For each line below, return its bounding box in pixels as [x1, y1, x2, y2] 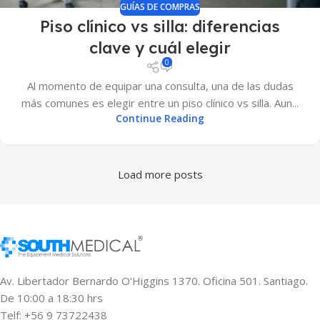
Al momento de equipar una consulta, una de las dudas [26, 78, 294, 93]
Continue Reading [116, 111, 204, 125]
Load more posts [117, 166, 203, 181]
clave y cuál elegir [89, 37, 231, 58]
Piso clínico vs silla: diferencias [40, 16, 280, 36]
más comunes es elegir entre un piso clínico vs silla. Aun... [21, 95, 299, 110]
